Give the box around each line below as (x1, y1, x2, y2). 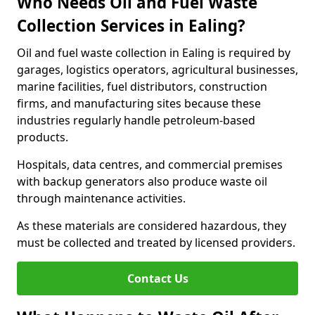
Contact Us (127, 271, 188, 286)
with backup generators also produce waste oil (17, 174, 267, 189)
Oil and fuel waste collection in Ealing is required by (17, 45, 290, 60)
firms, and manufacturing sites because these (17, 96, 261, 111)
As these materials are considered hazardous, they (17, 218, 286, 233)
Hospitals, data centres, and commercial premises (17, 157, 283, 172)
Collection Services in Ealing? (17, 15, 245, 37)
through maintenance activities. (17, 191, 186, 206)
